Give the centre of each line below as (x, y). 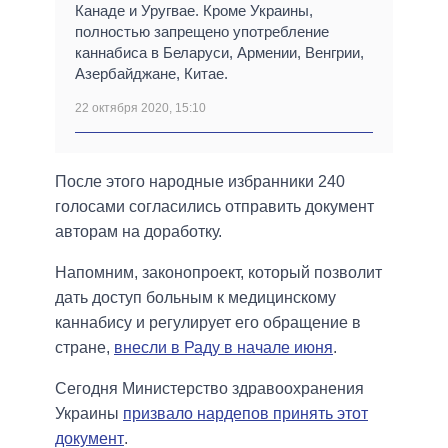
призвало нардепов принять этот (245, 414)
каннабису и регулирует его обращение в (208, 323)
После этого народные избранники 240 (200, 182)
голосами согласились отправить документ (214, 207)
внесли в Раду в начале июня (223, 348)
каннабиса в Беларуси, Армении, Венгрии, (219, 53)
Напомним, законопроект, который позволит (218, 273)
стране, (84, 348)
